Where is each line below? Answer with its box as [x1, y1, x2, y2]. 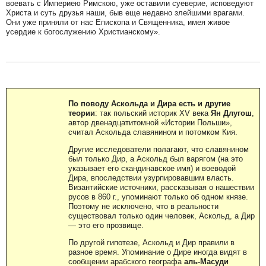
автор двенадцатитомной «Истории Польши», [68, 118, 232, 127]
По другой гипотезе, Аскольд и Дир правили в [68, 237, 235, 247]
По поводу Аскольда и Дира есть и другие [68, 99, 230, 108]
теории [68, 108, 95, 118]
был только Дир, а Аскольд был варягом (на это [68, 154, 243, 163]
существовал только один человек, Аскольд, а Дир [68, 211, 255, 220]
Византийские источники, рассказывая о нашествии [68, 182, 254, 192]
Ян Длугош [211, 108, 252, 118]
